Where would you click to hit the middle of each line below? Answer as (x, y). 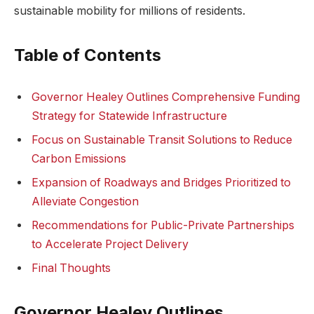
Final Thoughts (71, 268)
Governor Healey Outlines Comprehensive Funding (166, 97)
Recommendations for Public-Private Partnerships (163, 225)
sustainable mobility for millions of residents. (130, 11)
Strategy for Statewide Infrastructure (129, 116)
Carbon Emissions (79, 158)
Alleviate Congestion (85, 201)
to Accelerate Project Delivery (110, 244)
